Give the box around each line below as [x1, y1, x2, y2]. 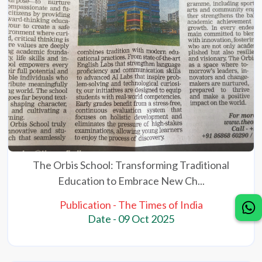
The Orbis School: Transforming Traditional [33, 158, 229, 172]
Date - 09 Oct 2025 [88, 212, 174, 226]
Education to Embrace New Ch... [57, 174, 205, 188]
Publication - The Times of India [59, 198, 203, 212]
